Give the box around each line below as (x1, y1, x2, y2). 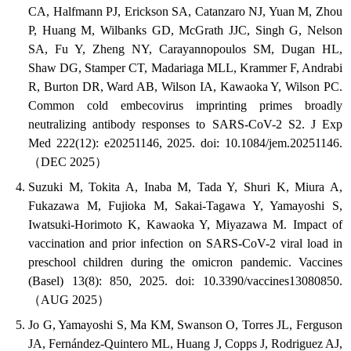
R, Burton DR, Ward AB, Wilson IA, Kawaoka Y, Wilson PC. (28, 80, 342, 94)
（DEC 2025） (28, 155, 108, 169)
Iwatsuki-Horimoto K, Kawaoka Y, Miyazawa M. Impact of (28, 218, 342, 232)
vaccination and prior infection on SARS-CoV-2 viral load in (28, 237, 342, 251)
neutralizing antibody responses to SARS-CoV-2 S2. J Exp (28, 118, 342, 132)
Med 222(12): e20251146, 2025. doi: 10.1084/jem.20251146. (28, 136, 342, 150)
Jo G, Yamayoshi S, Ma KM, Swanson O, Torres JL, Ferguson (28, 318, 342, 332)
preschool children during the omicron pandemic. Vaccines (28, 255, 342, 270)
